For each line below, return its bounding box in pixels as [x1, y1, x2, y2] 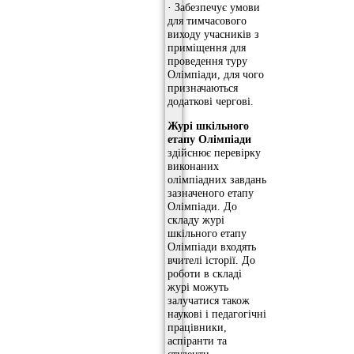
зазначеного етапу [168, 186, 254, 200]
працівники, [168, 321, 227, 334]
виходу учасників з [168, 27, 259, 40]
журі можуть [168, 281, 228, 294]
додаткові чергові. [168, 94, 254, 107]
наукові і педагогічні [168, 307, 266, 321]
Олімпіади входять [168, 240, 256, 254]
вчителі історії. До [168, 254, 255, 267]
